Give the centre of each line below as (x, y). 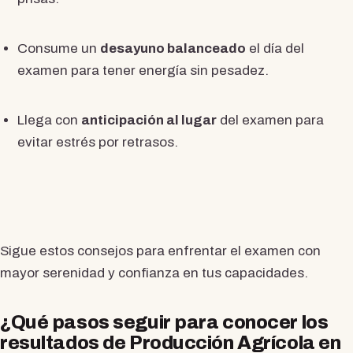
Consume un (58, 49)
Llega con (49, 121)
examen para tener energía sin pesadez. (143, 71)
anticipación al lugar (149, 121)
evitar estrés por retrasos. (97, 143)
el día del (275, 49)
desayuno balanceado (173, 49)
